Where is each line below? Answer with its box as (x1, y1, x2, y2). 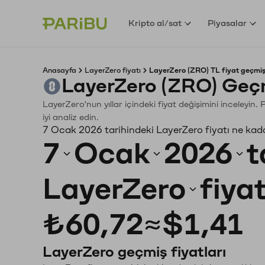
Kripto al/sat (128, 18, 182, 28)
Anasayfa (43, 67, 76, 74)
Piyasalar (208, 18, 247, 28)
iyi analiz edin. (43, 113, 99, 122)
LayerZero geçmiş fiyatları (43, 244, 226, 260)
